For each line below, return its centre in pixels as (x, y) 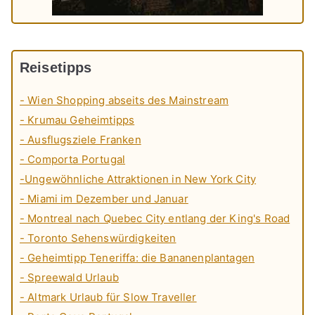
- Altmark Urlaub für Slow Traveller (108, 297)
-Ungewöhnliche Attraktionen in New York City (138, 179)
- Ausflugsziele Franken (81, 140)
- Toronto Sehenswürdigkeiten (98, 238)
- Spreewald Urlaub (69, 278)
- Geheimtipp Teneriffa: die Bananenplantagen (137, 258)
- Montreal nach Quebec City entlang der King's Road (155, 219)
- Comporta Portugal (73, 160)
